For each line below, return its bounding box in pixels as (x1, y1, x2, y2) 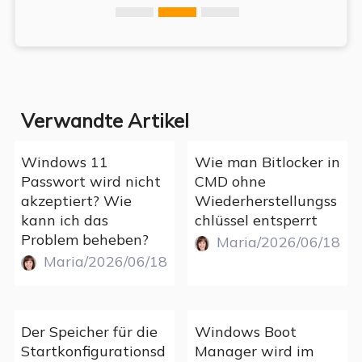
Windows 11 (21, 152, 109, 171)
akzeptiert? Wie (21, 191, 133, 210)
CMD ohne (194, 171, 266, 191)
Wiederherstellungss (194, 191, 337, 210)
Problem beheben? (21, 229, 149, 249)
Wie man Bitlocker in (194, 152, 340, 171)
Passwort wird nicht (21, 171, 162, 191)
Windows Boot (194, 322, 297, 341)
